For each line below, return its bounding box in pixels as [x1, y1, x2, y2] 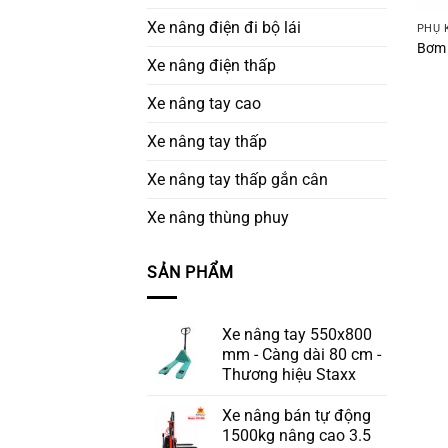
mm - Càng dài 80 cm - [222, 345, 381, 364]
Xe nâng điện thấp [147, 56, 276, 76]
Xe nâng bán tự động [222, 406, 371, 425]
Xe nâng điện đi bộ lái [147, 18, 301, 38]
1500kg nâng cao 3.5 [222, 426, 371, 445]
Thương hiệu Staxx [222, 365, 356, 384]
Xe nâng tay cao [147, 94, 261, 114]
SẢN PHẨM [147, 263, 234, 283]
